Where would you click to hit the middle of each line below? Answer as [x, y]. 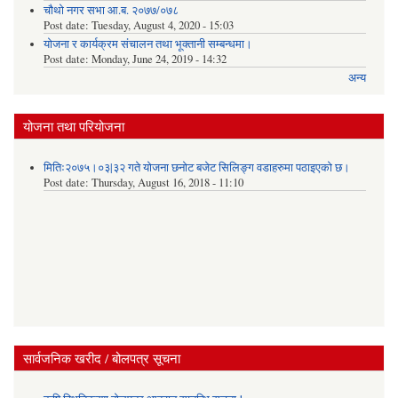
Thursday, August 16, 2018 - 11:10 [167, 182]
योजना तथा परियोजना [74, 127]
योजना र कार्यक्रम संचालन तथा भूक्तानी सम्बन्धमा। [147, 44]
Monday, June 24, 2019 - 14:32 [159, 59]
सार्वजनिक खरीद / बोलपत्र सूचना [102, 358]
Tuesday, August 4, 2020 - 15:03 [162, 26]
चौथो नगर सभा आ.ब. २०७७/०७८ [111, 11]
